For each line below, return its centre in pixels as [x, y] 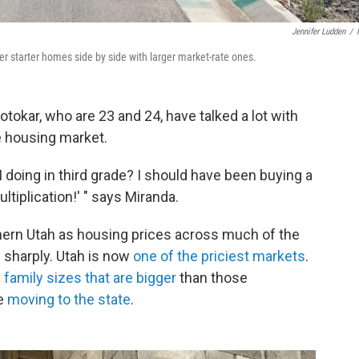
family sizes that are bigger [90, 278]
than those [212, 278]
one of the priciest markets [219, 256]
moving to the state [69, 299]
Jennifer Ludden [319, 32]
